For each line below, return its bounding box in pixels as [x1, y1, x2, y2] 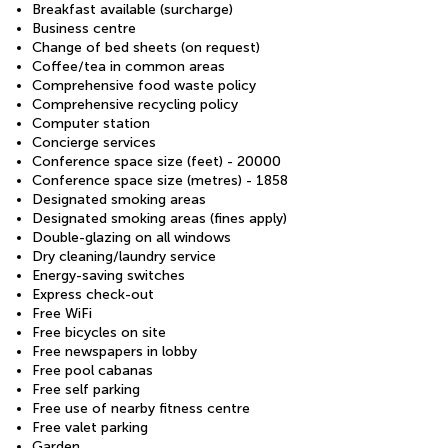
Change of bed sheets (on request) [32, 39, 260, 57]
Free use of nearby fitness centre [32, 400, 250, 418]
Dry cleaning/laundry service [32, 248, 216, 266]
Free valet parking [32, 419, 148, 437]
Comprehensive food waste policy [32, 77, 256, 95]
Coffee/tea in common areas [32, 58, 225, 76]
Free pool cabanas [32, 362, 153, 380]
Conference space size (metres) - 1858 [32, 172, 288, 190]
